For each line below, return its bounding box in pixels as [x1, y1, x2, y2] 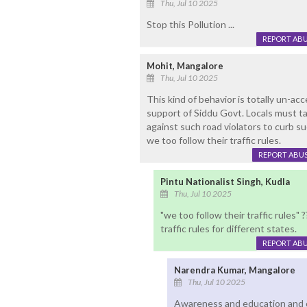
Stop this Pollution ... [146, 19, 234, 31]
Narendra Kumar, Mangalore [173, 265, 295, 276]
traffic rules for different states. [160, 223, 297, 235]
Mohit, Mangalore [146, 60, 223, 72]
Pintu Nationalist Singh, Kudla [160, 176, 290, 188]
